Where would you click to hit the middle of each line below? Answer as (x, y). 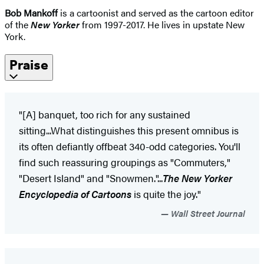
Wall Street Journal (207, 213)
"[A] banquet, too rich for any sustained (105, 114)
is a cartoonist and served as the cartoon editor (156, 12)
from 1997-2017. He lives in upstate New (162, 24)
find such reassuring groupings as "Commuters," (125, 162)
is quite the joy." (166, 194)
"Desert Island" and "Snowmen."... (91, 178)
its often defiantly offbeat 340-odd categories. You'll (130, 146)
